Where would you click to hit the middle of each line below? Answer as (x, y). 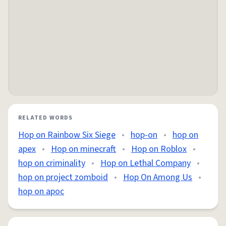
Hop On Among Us (158, 177)
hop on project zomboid (63, 177)
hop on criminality (52, 163)
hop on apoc (41, 191)
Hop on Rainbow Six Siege (67, 135)
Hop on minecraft (83, 149)
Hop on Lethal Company (146, 163)
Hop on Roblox (159, 149)
